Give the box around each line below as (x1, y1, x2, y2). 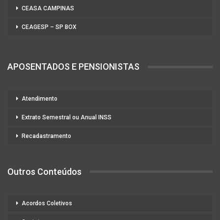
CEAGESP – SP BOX (22, 24, 77, 31)
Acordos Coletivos (22, 200, 72, 207)
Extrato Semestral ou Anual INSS (22, 113, 111, 121)
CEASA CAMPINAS (22, 5, 74, 12)
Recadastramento (22, 132, 71, 139)
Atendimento (22, 95, 57, 102)
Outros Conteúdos (7, 166, 82, 177)
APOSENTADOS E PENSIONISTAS (7, 61, 139, 72)
